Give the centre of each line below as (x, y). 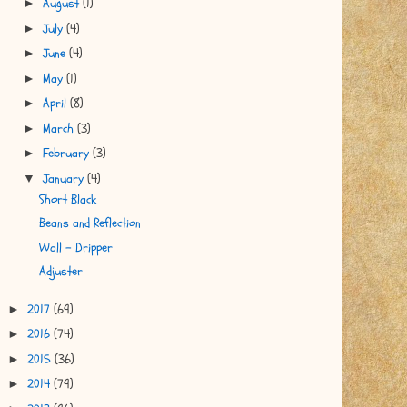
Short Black (67, 199)
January (65, 178)
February (67, 154)
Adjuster (60, 272)
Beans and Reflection (89, 223)
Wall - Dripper (75, 247)
